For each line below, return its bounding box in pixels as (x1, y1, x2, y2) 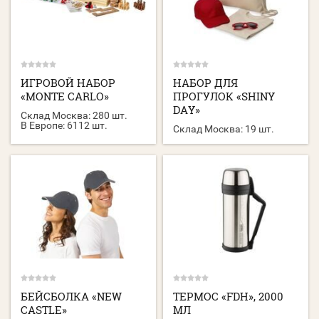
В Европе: (21, 119, 65, 131)
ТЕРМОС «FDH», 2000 (173, 289, 284, 304)
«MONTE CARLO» (21, 88, 109, 103)
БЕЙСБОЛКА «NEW (21, 289, 122, 304)
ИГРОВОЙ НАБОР (21, 75, 115, 90)
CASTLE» (21, 303, 67, 318)
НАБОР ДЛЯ (173, 75, 239, 90)
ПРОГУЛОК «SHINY (173, 88, 276, 103)
